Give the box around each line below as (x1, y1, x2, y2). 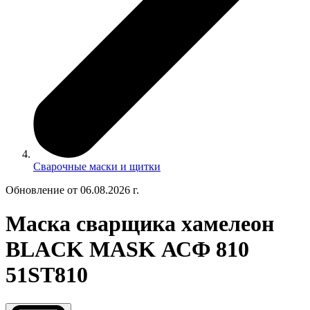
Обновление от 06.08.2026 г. (6, 183, 139, 196)
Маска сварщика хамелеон (6, 211, 274, 237)
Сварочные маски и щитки (33, 160, 161, 172)
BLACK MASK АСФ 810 (6, 237, 249, 262)
